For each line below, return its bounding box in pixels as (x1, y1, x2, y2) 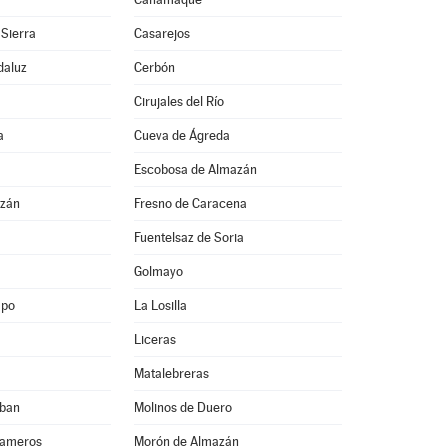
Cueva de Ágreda (133, 128, 230, 143)
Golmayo (133, 264, 183, 279)
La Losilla (133, 298, 187, 313)
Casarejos (133, 26, 190, 41)
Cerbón (133, 60, 175, 75)
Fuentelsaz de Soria (133, 230, 244, 245)
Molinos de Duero (133, 400, 232, 415)
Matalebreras (133, 366, 209, 381)
